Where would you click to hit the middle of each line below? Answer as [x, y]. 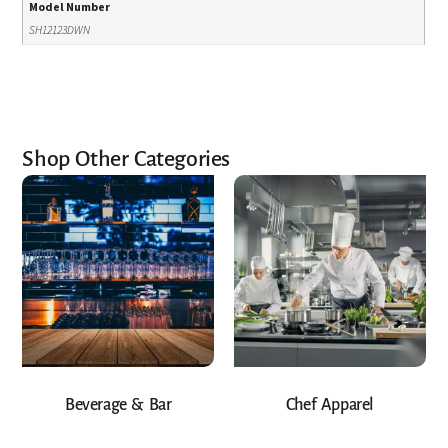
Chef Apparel [329, 404]
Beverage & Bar [118, 404]
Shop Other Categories [126, 159]
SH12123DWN [60, 30]
